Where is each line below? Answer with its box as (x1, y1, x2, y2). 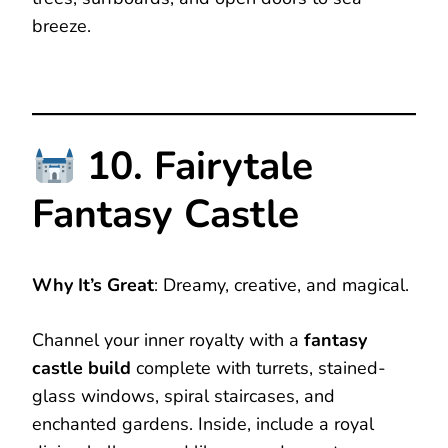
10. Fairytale (76, 140, 314, 194)
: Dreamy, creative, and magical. (154, 273, 409, 298)
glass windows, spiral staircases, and (32, 384, 335, 409)
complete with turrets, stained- (131, 356, 386, 381)
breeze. (32, 14, 91, 39)
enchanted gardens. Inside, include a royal (32, 412, 374, 437)
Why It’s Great (32, 273, 154, 298)
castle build (32, 356, 131, 381)
